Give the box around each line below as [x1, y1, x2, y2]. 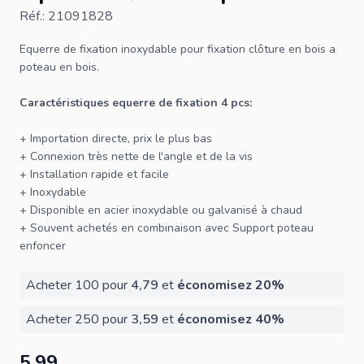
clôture [249, 41, 285, 57]
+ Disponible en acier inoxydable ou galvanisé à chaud [19, 201, 302, 218]
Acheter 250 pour [26, 310, 131, 328]
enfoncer [19, 237, 66, 253]
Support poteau [232, 219, 314, 236]
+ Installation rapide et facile [19, 166, 169, 182]
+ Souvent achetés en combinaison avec [19, 219, 232, 236]
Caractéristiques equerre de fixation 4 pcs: [19, 94, 252, 110]
